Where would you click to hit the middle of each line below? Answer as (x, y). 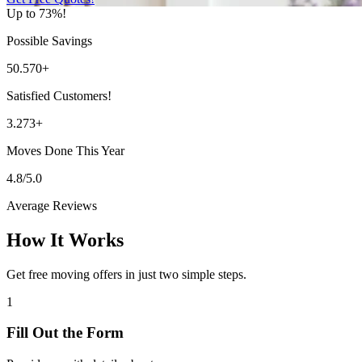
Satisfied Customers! (59, 95)
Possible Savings (49, 40)
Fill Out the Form (65, 333)
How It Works (65, 240)
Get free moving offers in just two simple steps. (126, 274)
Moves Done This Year (65, 150)
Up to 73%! (36, 13)
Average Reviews (52, 205)
